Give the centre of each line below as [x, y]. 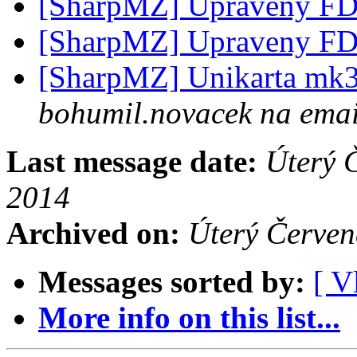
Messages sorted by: [172, 282]
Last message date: [132, 162]
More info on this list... [189, 318]
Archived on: [93, 233]
